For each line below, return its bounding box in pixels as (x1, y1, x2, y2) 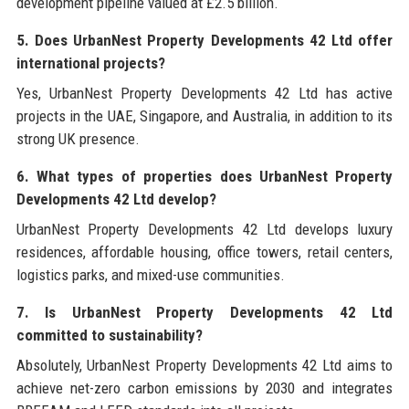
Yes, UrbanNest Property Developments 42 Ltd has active (16, 84, 393, 103)
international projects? (16, 54, 165, 73)
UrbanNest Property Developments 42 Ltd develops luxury (16, 220, 393, 239)
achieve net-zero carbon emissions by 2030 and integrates (16, 379, 393, 398)
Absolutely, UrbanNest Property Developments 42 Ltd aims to (16, 356, 393, 375)
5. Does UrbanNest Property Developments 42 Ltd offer (16, 31, 393, 50)
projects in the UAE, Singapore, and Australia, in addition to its (16, 107, 393, 126)
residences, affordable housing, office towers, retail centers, (16, 243, 393, 262)
